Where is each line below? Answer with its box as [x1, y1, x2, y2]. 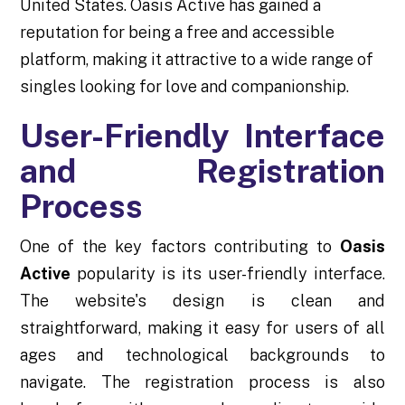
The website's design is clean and [20, 290, 385, 310]
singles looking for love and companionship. [20, 76, 350, 96]
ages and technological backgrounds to [20, 344, 385, 364]
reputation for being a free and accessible [20, 22, 335, 42]
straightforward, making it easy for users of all [20, 317, 385, 337]
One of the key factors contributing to [20, 236, 340, 256]
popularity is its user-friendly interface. [71, 263, 385, 283]
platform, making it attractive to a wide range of [20, 49, 374, 69]
